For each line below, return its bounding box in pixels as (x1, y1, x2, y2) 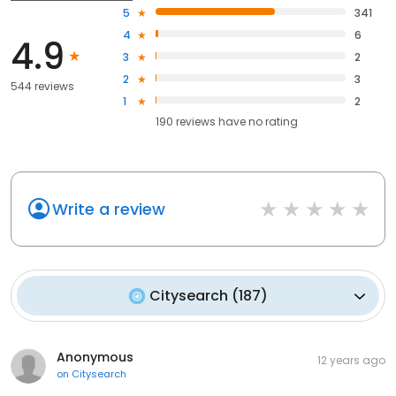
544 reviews (11, 78, 74, 94)
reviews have (176, 114, 247, 130)
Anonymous (57, 348, 133, 367)
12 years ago (317, 353, 385, 369)
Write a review (52, 198, 165, 221)
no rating (248, 114, 299, 130)
